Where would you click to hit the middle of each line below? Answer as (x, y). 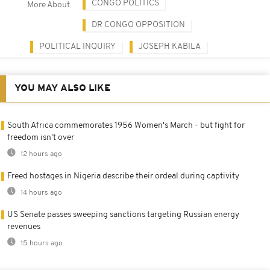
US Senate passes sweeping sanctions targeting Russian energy (123, 215)
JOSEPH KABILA (170, 46)
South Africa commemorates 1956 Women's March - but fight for (126, 125)
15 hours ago (41, 243)
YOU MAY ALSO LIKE (62, 88)
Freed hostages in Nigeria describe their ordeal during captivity (123, 176)
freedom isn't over (41, 137)
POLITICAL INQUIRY (77, 46)
